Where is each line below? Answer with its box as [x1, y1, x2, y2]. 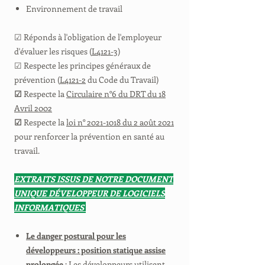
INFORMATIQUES [14, 202, 86, 213]
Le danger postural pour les [26, 230, 126, 241]
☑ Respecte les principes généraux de [14, 60, 151, 71]
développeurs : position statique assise [26, 244, 166, 256]
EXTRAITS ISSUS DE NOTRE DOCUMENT [14, 173, 173, 185]
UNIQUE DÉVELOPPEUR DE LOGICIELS [14, 188, 165, 199]
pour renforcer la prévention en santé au [14, 131, 164, 142]
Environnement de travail [26, 3, 122, 14]
